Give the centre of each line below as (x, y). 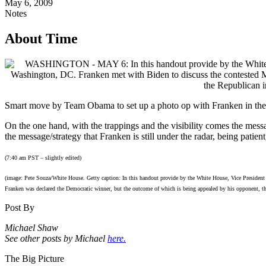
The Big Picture (34, 258)
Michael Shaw (31, 227)
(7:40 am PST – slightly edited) (43, 157)
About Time (41, 38)
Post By (20, 207)
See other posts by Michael (56, 238)
